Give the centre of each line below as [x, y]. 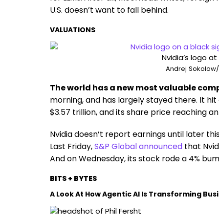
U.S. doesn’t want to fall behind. [109, 10]
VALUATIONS [73, 30]
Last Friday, [71, 146]
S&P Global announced [138, 146]
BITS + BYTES [73, 178]
